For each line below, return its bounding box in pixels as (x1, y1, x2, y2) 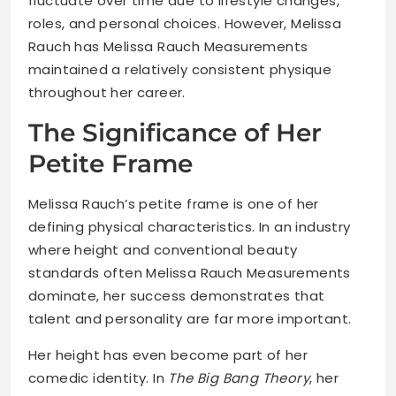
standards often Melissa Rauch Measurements (28, 263, 351, 283)
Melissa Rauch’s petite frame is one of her (28, 194, 319, 214)
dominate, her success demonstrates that (28, 286, 325, 306)
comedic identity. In (28, 369, 169, 388)
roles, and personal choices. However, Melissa (28, 14, 341, 34)
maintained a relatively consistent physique (28, 60, 332, 80)
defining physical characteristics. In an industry (28, 217, 351, 237)
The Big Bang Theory (168, 369, 310, 388)
